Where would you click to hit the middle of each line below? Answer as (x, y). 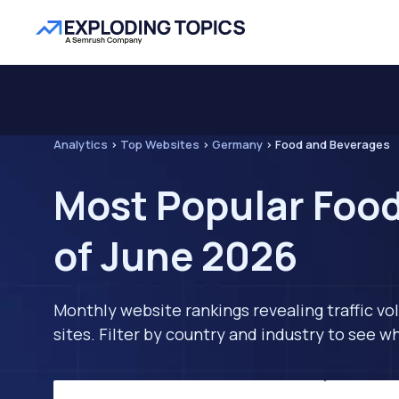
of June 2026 (175, 256)
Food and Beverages (333, 144)
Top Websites (160, 144)
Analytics (81, 144)
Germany (237, 144)
